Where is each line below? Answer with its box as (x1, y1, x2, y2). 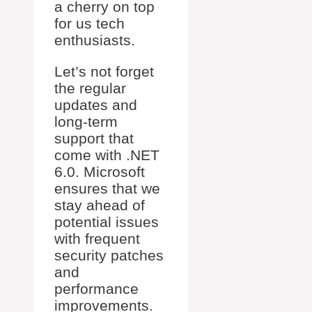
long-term (54, 114, 118, 130)
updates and (54, 97, 137, 114)
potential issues (54, 214, 159, 231)
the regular (54, 80, 126, 97)
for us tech (54, 15, 125, 32)
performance (54, 281, 139, 297)
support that (54, 130, 134, 147)
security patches (54, 247, 164, 264)
